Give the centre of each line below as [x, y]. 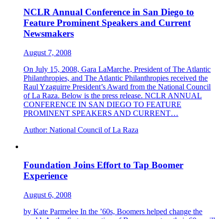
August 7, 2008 [47, 52]
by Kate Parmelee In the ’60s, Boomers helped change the [113, 212]
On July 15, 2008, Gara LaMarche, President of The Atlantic [117, 69]
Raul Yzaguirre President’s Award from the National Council [117, 87]
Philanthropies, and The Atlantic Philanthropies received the [116, 78]
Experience [45, 176]
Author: [35, 130]
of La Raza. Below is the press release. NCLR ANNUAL [113, 95]
